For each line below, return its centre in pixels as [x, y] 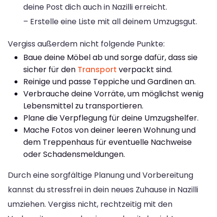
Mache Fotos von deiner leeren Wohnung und [109, 130]
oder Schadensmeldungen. [74, 154]
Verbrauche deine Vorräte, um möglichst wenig [113, 93]
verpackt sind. [145, 69]
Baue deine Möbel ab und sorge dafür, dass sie [110, 57]
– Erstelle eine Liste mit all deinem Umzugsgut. [110, 21]
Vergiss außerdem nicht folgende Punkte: [86, 44]
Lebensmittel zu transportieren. [83, 106]
